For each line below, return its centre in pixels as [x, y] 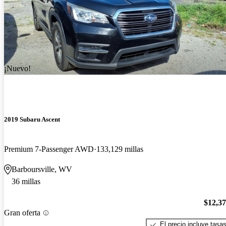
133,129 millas [120, 149]
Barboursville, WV [42, 169]
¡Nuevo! [17, 69]
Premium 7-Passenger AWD [49, 149]
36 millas [26, 181]
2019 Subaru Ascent [32, 119]
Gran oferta [22, 213]
